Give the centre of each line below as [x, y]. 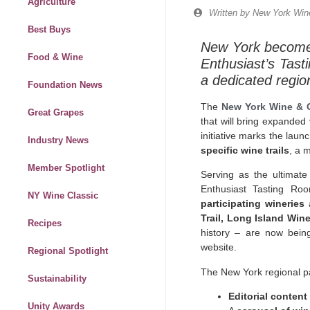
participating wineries [253, 204]
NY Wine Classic [63, 196]
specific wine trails [245, 150]
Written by [229, 13]
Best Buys [49, 30]
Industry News [58, 140]
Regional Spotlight [68, 251]
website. [219, 247]
